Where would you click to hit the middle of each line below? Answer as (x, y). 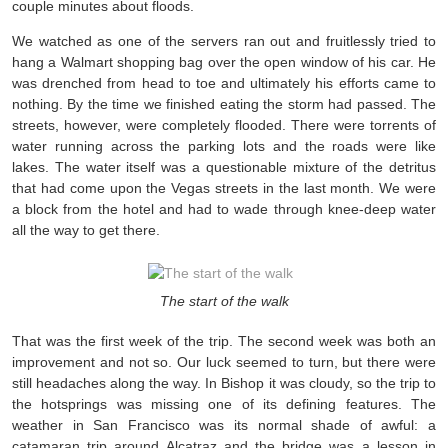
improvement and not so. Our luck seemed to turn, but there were (224, 361)
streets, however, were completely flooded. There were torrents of (224, 124)
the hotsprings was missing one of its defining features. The (224, 403)
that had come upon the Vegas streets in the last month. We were (224, 187)
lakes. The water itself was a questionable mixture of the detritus (224, 166)
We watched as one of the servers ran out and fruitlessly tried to (224, 40)
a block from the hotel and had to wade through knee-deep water (224, 208)
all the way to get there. (86, 229)
